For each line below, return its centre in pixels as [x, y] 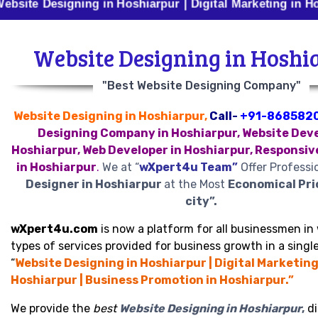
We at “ [119, 167]
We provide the [52, 308]
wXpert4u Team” [188, 167]
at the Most [196, 184]
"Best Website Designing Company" [201, 86]
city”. [201, 201]
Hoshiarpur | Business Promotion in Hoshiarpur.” [152, 280]
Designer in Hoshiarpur [95, 184]
